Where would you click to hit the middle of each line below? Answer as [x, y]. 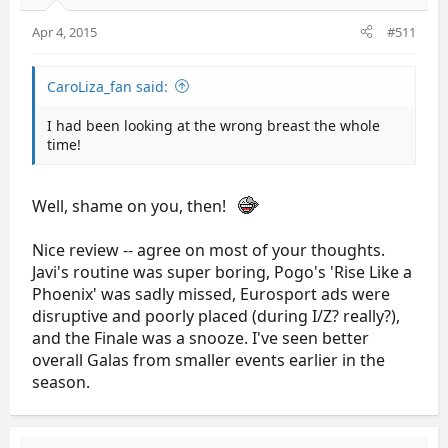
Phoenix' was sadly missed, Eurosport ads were [211, 293]
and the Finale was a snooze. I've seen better [200, 337]
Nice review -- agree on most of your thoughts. [208, 249]
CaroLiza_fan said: [107, 86]
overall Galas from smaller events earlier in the [208, 359]
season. [61, 381]
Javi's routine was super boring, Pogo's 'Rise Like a [222, 271]
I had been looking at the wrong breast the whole [213, 125]
